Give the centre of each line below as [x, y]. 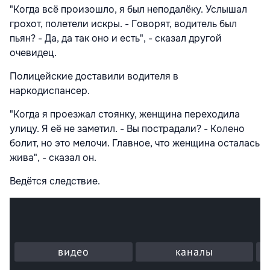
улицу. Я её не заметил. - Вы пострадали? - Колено [127, 128]
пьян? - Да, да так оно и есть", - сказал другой [116, 38]
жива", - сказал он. [53, 157]
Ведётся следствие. [55, 181]
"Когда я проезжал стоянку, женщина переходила [125, 114]
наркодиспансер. [50, 90]
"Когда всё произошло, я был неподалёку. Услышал [128, 9]
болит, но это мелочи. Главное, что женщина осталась [135, 143]
